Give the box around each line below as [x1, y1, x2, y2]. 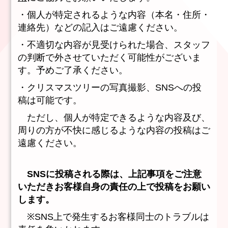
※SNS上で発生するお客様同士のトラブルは [18, 212, 209, 222]
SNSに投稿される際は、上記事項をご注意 [18, 169, 202, 180]
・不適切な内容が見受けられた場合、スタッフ [18, 40, 210, 50]
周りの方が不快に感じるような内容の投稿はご [18, 125, 210, 136]
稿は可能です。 [18, 95, 82, 106]
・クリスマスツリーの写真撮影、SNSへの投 [18, 82, 202, 93]
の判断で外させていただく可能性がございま [18, 52, 201, 63]
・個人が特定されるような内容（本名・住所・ [18, 10, 210, 20]
